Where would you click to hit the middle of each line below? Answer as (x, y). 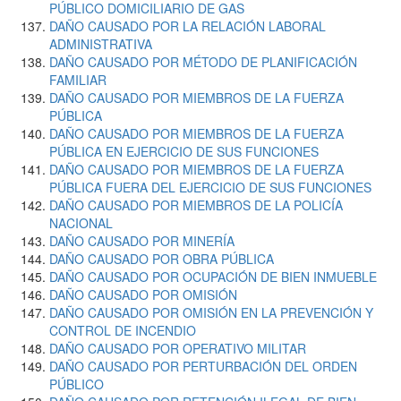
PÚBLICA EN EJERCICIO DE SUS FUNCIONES (184, 151)
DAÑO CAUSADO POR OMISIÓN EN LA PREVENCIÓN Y (211, 312)
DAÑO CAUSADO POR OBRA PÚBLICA (162, 259)
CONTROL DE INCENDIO (123, 330)
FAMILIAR (78, 80)
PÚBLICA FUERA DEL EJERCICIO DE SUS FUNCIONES (210, 187)
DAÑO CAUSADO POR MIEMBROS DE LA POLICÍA (196, 205)
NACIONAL (81, 223)
